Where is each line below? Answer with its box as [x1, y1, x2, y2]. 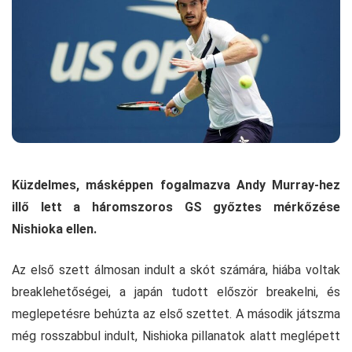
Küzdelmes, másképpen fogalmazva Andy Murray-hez [12, 178, 340, 193]
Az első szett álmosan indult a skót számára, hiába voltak [12, 262, 340, 278]
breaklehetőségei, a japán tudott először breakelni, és [12, 284, 340, 300]
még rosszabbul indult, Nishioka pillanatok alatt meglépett [12, 328, 340, 344]
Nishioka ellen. [12, 222, 97, 237]
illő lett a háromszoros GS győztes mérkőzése [12, 200, 340, 215]
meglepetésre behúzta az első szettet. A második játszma [12, 306, 340, 322]
